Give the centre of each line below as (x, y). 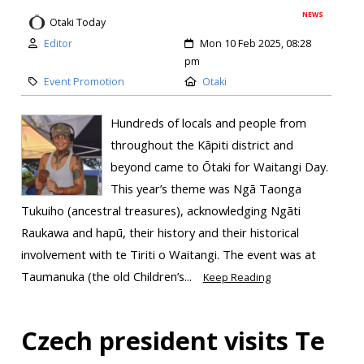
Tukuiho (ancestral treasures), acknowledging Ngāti (160, 211)
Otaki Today (77, 22)
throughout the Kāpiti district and (201, 145)
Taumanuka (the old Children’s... (108, 277)
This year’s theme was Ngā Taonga (206, 189)
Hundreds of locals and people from (208, 123)
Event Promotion (84, 82)
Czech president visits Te (173, 341)
